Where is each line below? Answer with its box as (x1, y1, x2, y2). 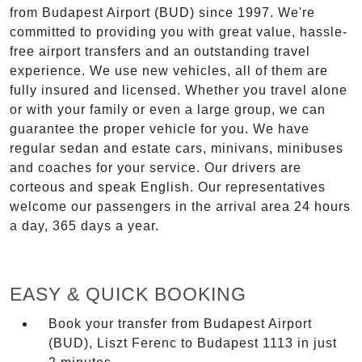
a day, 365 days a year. (10, 219, 159, 234)
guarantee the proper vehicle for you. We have (10, 122, 309, 137)
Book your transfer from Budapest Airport (48, 317, 312, 331)
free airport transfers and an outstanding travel (10, 44, 310, 59)
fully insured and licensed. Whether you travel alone (10, 83, 347, 98)
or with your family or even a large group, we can (10, 103, 326, 117)
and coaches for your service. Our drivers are (10, 161, 301, 175)
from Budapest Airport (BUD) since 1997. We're (10, 6, 315, 20)
